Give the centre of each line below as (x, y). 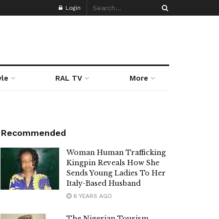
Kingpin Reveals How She (113, 163)
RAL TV (69, 78)
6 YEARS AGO (92, 196)
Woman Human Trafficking (116, 153)
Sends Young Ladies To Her (116, 173)
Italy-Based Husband (104, 183)
